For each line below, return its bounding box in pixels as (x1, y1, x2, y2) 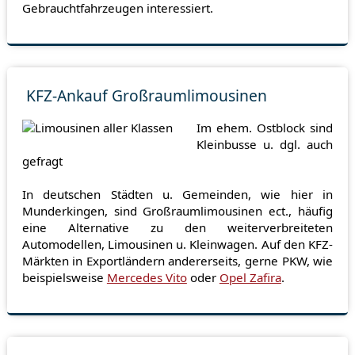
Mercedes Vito (106, 269, 187, 286)
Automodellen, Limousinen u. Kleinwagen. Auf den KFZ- (21, 236, 334, 253)
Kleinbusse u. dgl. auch (197, 136, 334, 153)
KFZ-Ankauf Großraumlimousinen (26, 85, 268, 107)
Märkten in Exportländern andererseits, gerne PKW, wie (21, 253, 334, 269)
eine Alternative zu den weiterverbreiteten (21, 219, 334, 236)
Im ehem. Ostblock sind (197, 120, 334, 136)
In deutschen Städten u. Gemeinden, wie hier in (21, 186, 334, 203)
